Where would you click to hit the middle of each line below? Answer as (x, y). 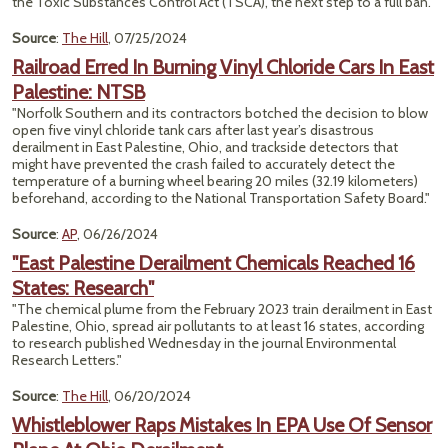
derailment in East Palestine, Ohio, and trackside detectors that (205, 147)
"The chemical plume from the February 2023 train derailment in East (222, 309)
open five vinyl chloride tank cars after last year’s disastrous (193, 130)
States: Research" (83, 288)
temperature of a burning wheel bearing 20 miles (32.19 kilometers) (215, 181)
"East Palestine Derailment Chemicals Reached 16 (213, 263)
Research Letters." (67, 360)
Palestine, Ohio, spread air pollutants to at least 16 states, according (218, 326)
